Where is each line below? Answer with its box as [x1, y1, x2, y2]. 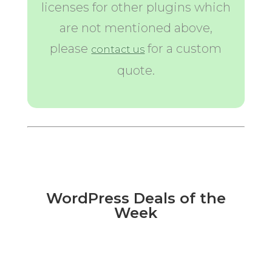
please [50, 41, 92, 56]
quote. [117, 63, 155, 78]
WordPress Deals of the [46, 189, 226, 207]
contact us [91, 44, 145, 55]
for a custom [144, 41, 222, 56]
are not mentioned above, [59, 21, 212, 35]
